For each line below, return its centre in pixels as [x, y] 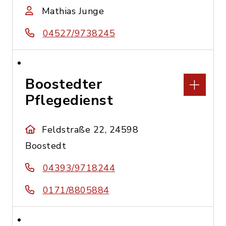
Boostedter [64, 84]
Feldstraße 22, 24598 [90, 130]
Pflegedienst [69, 100]
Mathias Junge [73, 11]
